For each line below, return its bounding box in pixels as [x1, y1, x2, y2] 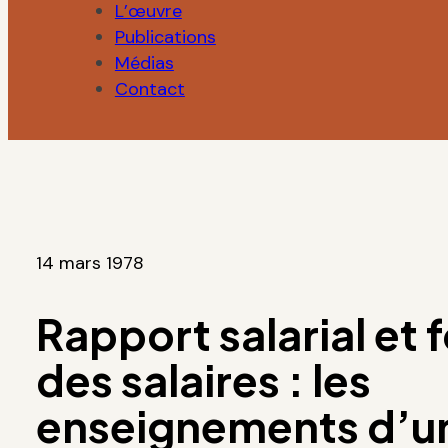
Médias [114, 51, 174, 76]
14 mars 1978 [35, 251, 144, 276]
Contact [114, 77, 185, 102]
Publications [114, 25, 216, 50]
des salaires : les [35, 353, 371, 407]
